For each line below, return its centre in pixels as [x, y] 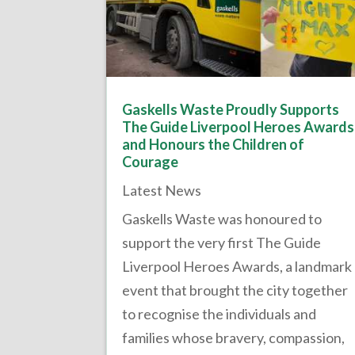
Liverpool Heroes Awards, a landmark [237, 267]
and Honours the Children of [214, 145]
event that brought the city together [235, 290]
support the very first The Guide [222, 243]
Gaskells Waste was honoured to [222, 219]
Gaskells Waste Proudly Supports [231, 110]
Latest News [162, 191]
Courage [151, 162]
